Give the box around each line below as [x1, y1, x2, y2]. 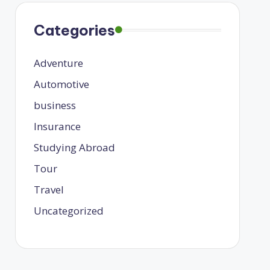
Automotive [33, 77, 89, 91]
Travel [33, 182, 64, 196]
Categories [33, 20, 115, 39]
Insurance [33, 119, 81, 133]
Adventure [33, 55, 83, 70]
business [33, 98, 76, 112]
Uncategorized [33, 203, 104, 218]
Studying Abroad [33, 140, 115, 154]
